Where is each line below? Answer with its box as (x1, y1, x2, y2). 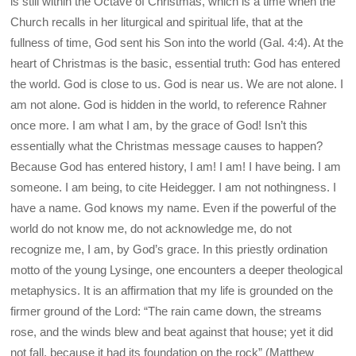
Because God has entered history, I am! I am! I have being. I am (10, 160, 342, 174)
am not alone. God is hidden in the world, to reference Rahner (10, 98, 327, 112)
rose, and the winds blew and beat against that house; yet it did (10, 325, 334, 339)
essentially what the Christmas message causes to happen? (10, 139, 323, 153)
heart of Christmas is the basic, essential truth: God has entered (10, 56, 341, 71)
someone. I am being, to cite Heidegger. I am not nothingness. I (10, 180, 337, 195)
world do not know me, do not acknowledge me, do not (10, 222, 292, 236)
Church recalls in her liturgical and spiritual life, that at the (10, 15, 304, 29)
